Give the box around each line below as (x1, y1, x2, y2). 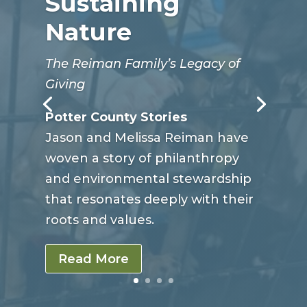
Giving (45, 77, 86, 93)
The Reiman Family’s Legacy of (45, 56, 241, 72)
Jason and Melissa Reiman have (45, 130, 249, 146)
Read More (58, 251, 130, 267)
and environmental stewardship (45, 171, 252, 187)
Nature (45, 17, 132, 47)
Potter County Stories (45, 110, 188, 125)
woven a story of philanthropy (45, 151, 240, 167)
